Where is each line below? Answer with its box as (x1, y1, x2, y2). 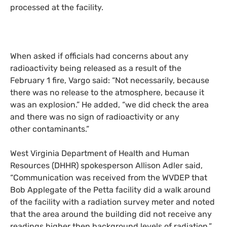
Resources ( (10, 160, 54, 170)
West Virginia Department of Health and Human (10, 148, 190, 158)
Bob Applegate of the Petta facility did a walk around (10, 184, 211, 195)
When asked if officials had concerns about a (10, 51, 179, 61)
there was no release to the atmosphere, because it (10, 87, 204, 97)
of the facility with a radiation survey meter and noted (10, 197, 215, 207)
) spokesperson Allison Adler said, (76, 160, 203, 170)
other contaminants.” (10, 124, 89, 134)
